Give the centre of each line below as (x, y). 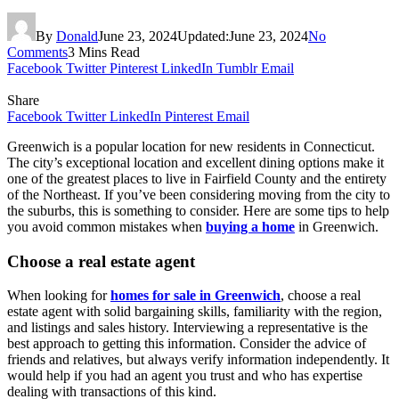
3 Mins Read (104, 52)
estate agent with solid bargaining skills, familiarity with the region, (195, 312)
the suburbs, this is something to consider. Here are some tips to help (198, 210)
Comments (37, 52)
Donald (77, 36)
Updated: (203, 36)
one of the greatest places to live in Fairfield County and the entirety (197, 178)
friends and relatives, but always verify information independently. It (198, 360)
